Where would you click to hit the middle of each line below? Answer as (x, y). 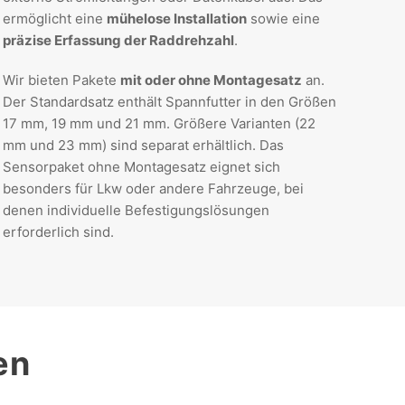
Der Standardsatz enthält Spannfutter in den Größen (169, 102)
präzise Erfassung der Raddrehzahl (118, 41)
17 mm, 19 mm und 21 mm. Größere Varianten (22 (159, 124)
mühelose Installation (176, 19)
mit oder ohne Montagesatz (211, 80)
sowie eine (283, 19)
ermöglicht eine (54, 19)
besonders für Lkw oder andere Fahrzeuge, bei (153, 189)
